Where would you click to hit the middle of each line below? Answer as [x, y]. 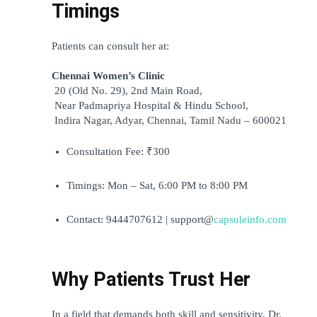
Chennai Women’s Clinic [108, 75]
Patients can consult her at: [110, 46]
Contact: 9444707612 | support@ [140, 219]
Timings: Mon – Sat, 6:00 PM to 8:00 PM [157, 185]
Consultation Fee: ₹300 [118, 151]
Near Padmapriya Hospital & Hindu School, [151, 105]
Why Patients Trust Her [151, 279]
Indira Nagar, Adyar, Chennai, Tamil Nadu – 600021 [171, 120]
